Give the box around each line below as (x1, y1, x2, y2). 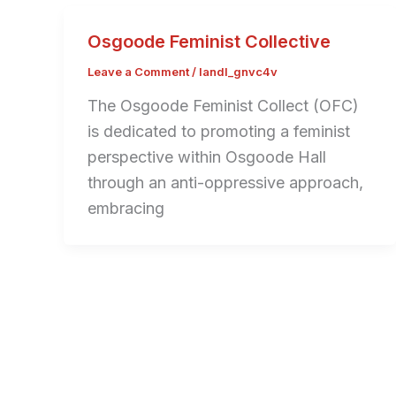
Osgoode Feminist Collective (88, 30, 331, 52)
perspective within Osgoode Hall (88, 148, 326, 167)
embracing (88, 199, 164, 218)
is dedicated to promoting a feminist (88, 122, 350, 141)
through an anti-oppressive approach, (88, 173, 363, 193)
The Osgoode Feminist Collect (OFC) (88, 96, 359, 116)
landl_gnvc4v (199, 64, 278, 79)
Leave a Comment (88, 64, 189, 79)
